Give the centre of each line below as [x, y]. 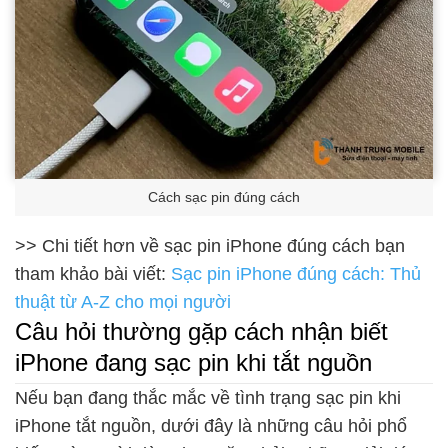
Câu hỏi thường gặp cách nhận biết [201, 332]
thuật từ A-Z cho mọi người [123, 302]
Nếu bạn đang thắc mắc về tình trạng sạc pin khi [208, 398]
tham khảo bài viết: [93, 274]
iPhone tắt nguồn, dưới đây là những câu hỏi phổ [211, 426]
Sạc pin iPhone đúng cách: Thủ [296, 274]
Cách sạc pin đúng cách [224, 197]
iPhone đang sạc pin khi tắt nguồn [193, 363]
